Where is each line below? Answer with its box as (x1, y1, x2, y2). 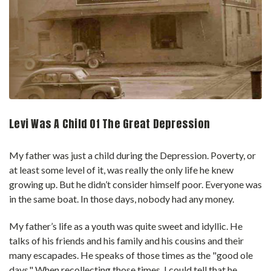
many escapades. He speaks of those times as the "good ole (9, 249, 253, 261)
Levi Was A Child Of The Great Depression (9, 116, 210, 132)
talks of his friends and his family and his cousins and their (9, 235, 244, 247)
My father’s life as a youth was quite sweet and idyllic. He (9, 220, 243, 232)
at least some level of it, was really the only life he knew (9, 164, 233, 176)
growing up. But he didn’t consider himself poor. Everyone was (9, 178, 262, 191)
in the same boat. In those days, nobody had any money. (9, 193, 234, 205)
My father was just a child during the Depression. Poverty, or (9, 149, 256, 162)
